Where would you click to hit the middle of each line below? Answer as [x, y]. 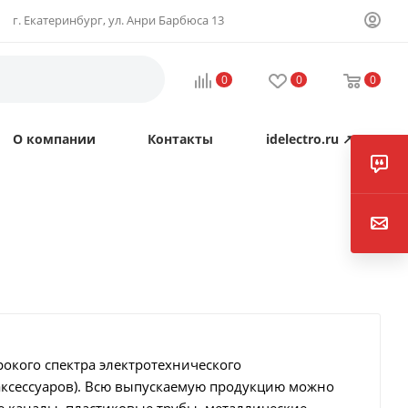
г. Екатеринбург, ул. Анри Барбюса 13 [118, 20]
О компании [54, 139]
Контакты [180, 139]
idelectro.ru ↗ [309, 139]
